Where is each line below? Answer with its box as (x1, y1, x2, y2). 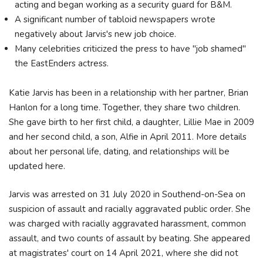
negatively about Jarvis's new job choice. (15, 28, 178, 40)
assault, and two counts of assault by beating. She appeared (9, 232, 250, 244)
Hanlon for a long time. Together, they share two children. (9, 102, 240, 113)
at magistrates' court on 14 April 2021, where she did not (9, 247, 238, 259)
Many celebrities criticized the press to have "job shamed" (15, 42, 246, 55)
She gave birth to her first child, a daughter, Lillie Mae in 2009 (9, 116, 254, 128)
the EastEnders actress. (15, 57, 109, 69)
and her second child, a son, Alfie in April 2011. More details (9, 131, 247, 143)
